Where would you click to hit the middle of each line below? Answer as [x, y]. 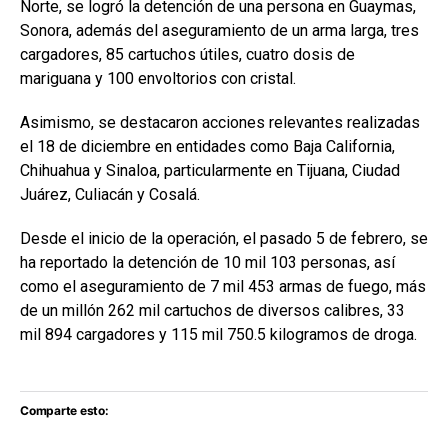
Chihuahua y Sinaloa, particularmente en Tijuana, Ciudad [210, 171]
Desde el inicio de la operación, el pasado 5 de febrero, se [224, 239]
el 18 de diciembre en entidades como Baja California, [207, 147]
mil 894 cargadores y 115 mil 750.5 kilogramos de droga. [218, 335]
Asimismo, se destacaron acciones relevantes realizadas [220, 123]
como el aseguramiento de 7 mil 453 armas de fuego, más [223, 287]
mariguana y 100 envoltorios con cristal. [158, 79]
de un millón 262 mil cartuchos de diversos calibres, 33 [212, 311]
